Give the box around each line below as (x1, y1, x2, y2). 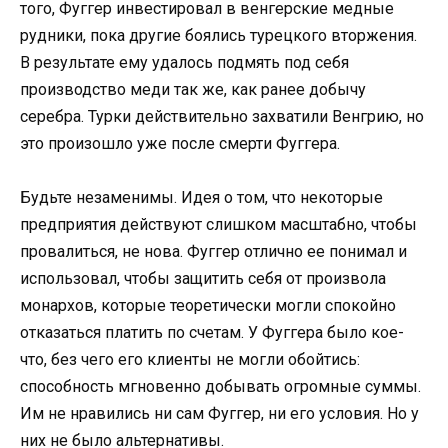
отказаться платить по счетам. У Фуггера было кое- (20, 323, 404, 343)
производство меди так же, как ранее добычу (20, 80, 366, 100)
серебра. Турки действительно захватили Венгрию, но (20, 107, 424, 127)
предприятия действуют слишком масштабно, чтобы (20, 215, 417, 235)
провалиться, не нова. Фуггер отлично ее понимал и (20, 242, 407, 262)
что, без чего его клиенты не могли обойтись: (20, 350, 360, 370)
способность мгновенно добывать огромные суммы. (20, 377, 421, 397)
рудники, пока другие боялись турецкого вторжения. (20, 26, 417, 46)
